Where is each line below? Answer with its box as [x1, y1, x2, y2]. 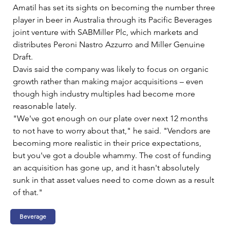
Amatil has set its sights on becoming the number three [13, 2, 217, 12]
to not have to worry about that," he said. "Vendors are [13, 125, 213, 136]
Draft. [13, 51, 39, 62]
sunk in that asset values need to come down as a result [13, 175, 216, 185]
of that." [13, 187, 43, 197]
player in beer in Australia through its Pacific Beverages [13, 14, 214, 25]
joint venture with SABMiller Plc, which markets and [13, 27, 200, 37]
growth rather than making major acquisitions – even [13, 76, 205, 86]
